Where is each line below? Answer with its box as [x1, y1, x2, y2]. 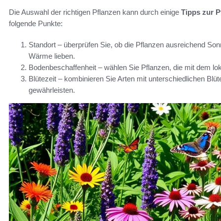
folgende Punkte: [9, 19, 63, 28]
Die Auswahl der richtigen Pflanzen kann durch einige [9, 8, 181, 17]
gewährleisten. [29, 86, 75, 95]
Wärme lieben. [29, 52, 75, 61]
